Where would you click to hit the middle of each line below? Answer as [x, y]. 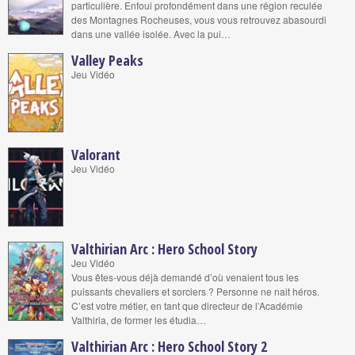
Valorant [96, 155]
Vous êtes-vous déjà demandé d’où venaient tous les [185, 277]
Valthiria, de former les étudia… [139, 320]
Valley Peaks [107, 60]
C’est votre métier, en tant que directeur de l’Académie [187, 305]
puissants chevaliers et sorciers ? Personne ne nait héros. [195, 291]
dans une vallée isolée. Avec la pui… [151, 34]
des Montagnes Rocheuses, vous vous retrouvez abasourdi [199, 19]
